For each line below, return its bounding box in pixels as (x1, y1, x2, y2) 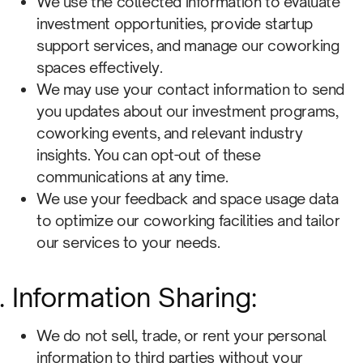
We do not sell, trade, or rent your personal (36, 327, 327, 344)
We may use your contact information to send (36, 80, 344, 98)
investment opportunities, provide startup (36, 15, 313, 32)
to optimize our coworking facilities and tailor (36, 211, 340, 229)
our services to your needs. (36, 233, 220, 251)
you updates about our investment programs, (36, 102, 339, 120)
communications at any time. (36, 168, 228, 186)
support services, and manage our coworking (36, 36, 340, 54)
